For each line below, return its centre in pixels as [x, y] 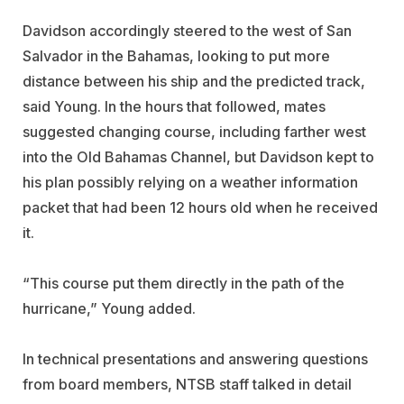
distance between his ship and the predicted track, [194, 81]
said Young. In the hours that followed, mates [174, 106]
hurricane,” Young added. [109, 308]
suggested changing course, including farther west [194, 131]
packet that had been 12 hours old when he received [200, 207]
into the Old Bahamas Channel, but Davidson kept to [198, 156]
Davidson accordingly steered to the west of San [187, 30]
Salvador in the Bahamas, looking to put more [176, 55]
